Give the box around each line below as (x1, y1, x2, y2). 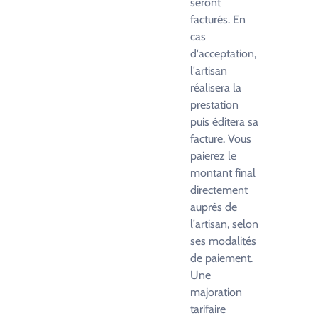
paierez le (190, 149, 236, 163)
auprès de (190, 200, 237, 214)
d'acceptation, (190, 47, 256, 60)
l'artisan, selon (190, 217, 258, 231)
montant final (190, 166, 256, 180)
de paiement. (190, 251, 253, 265)
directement (190, 183, 248, 197)
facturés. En (190, 13, 246, 26)
